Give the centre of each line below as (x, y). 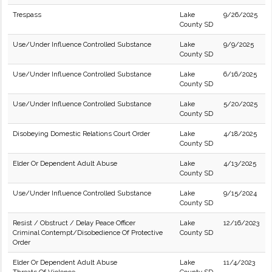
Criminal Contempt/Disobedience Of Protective (88, 233)
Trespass (27, 15)
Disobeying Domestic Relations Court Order (81, 134)
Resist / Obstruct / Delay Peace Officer (74, 223)
